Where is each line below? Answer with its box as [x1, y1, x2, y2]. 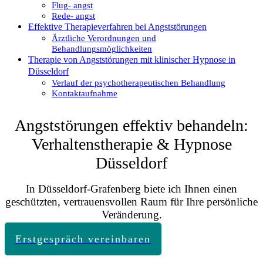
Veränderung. [101, 208, 162, 221]
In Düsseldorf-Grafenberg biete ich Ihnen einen [26, 182, 237, 195]
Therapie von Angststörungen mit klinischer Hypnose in [28, 54, 235, 65]
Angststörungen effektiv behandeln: [15, 116, 248, 134]
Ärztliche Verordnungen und [52, 33, 156, 43]
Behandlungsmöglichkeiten [52, 43, 152, 53]
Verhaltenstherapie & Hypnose [31, 134, 232, 153]
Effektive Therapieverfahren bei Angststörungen [28, 21, 207, 32]
